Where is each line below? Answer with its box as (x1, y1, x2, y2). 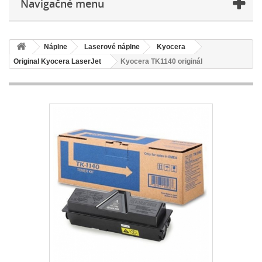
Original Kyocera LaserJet (13, 57, 101, 65)
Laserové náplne (84, 42, 140, 51)
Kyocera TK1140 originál (120, 57, 202, 65)
